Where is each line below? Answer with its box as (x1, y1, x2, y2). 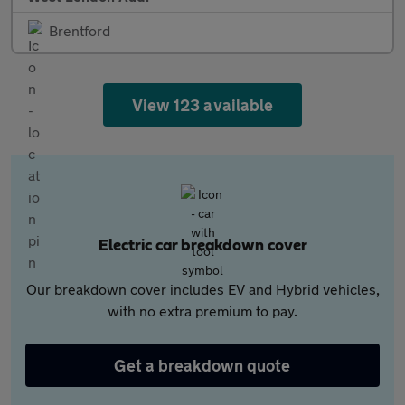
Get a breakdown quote (114, 355, 291, 376)
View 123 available (132, 95, 273, 116)
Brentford (49, 22, 110, 40)
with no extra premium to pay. (108, 302, 297, 320)
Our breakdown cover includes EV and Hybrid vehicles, (25, 280, 380, 298)
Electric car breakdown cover (98, 238, 307, 255)
